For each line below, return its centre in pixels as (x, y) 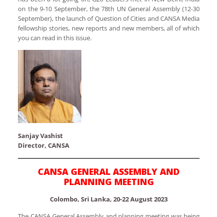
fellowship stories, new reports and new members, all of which (109, 28)
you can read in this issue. (55, 38)
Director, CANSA (44, 145)
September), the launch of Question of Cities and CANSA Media (109, 18)
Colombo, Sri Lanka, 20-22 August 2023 (109, 199)
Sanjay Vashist (41, 135)
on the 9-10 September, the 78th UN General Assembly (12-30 (109, 8)
